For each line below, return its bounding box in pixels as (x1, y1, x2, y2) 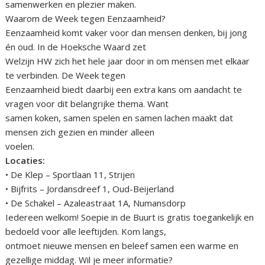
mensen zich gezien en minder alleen (5, 126, 155, 138)
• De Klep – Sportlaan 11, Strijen (5, 169, 135, 181)
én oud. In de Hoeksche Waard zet (5, 41, 147, 53)
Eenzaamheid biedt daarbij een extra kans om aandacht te (5, 83, 243, 96)
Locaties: (5, 154, 46, 167)
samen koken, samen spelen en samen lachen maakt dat (5, 112, 234, 124)
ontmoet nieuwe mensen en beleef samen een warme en (5, 240, 239, 252)
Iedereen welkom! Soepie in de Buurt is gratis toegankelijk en (5, 211, 254, 224)
